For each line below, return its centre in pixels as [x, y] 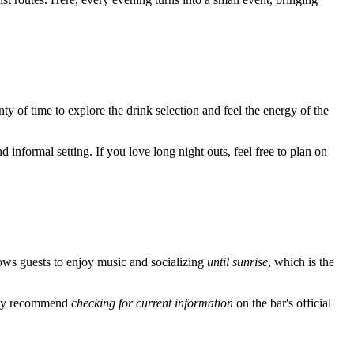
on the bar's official [282, 303]
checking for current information [152, 303]
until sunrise [237, 262]
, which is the [301, 262]
